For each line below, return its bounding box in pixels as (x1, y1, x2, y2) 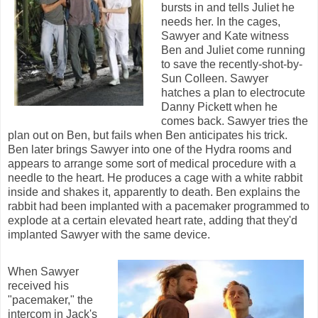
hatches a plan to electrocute (161, 86, 305, 99)
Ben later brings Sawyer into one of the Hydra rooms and (8, 143, 292, 155)
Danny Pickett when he (161, 100, 278, 113)
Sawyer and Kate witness (161, 29, 289, 42)
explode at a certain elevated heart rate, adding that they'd (8, 214, 297, 226)
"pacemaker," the (8, 293, 93, 306)
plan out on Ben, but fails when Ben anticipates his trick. (8, 128, 287, 141)
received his (8, 279, 69, 292)
